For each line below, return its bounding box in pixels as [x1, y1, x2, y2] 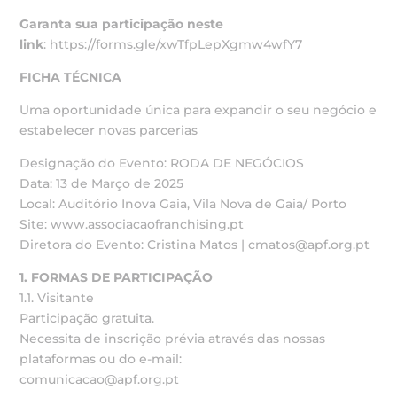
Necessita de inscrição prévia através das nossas [19, 330, 326, 346]
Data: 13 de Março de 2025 [19, 175, 184, 191]
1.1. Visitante [19, 289, 95, 306]
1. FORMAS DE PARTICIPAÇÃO [19, 269, 214, 285]
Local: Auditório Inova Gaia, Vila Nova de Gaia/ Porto [19, 195, 347, 212]
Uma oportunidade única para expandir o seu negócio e [19, 101, 378, 118]
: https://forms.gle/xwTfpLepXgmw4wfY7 [43, 35, 303, 52]
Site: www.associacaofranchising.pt [19, 215, 245, 232]
